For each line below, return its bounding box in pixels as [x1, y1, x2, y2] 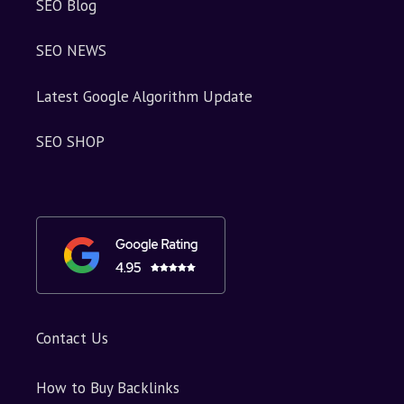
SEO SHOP [36, 132, 105, 152]
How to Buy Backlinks [36, 378, 179, 399]
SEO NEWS [36, 41, 106, 61]
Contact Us [36, 328, 108, 349]
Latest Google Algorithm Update [36, 86, 252, 106]
